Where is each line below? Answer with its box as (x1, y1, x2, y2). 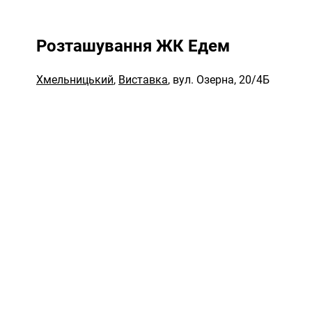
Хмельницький (36, 72, 114, 86)
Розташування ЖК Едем (36, 36, 230, 56)
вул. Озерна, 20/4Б (173, 72, 270, 86)
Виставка (118, 72, 168, 86)
